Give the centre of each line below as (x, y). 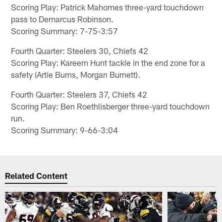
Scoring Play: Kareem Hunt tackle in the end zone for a (108, 62)
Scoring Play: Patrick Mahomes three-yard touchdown (108, 7)
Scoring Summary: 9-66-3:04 (65, 130)
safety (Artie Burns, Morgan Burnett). (76, 74)
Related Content (36, 175)
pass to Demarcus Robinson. (62, 19)
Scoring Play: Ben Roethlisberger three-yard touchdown (111, 106)
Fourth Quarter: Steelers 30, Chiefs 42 (80, 50)
